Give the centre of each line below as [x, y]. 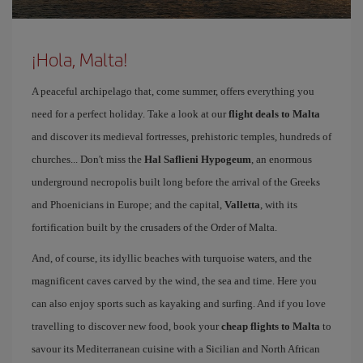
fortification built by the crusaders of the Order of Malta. [154, 227]
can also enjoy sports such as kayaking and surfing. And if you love [179, 303]
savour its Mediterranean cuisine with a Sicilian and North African [176, 348]
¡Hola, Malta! [80, 59]
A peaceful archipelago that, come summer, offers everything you [173, 91]
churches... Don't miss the [88, 159]
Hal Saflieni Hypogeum [198, 159]
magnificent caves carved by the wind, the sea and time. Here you [174, 280]
